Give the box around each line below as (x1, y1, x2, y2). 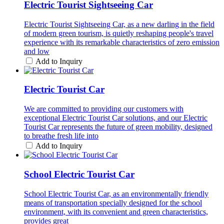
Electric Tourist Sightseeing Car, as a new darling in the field (24, 19, 214, 28)
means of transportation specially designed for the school (24, 198, 202, 207)
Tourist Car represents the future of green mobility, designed (24, 122, 212, 131)
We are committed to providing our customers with (24, 104, 183, 113)
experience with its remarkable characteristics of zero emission (24, 37, 219, 46)
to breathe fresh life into (24, 131, 98, 140)
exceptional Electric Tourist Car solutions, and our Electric (24, 113, 207, 122)
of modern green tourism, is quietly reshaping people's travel (24, 28, 213, 37)
